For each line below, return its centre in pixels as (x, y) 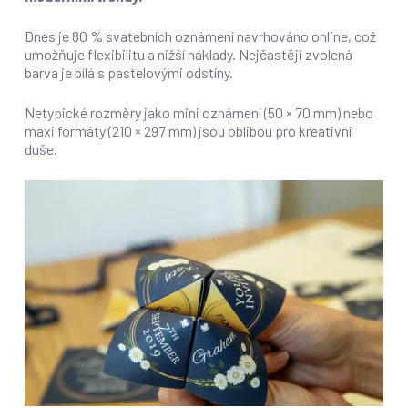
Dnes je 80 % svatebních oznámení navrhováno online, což (200, 36)
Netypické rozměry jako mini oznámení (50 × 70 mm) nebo (199, 113)
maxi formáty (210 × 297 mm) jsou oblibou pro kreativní (188, 131)
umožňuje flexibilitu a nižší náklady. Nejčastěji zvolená (188, 55)
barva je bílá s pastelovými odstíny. (128, 73)
